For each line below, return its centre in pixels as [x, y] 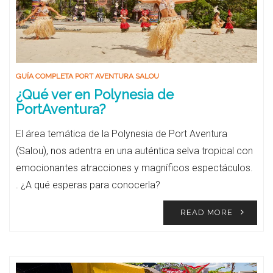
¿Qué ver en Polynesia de [95, 94]
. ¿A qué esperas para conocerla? [88, 185]
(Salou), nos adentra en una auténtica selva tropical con [134, 151]
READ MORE [207, 212]
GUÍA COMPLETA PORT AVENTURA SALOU [87, 76]
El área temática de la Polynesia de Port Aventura [122, 134]
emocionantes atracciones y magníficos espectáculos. [134, 168]
